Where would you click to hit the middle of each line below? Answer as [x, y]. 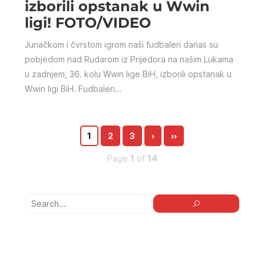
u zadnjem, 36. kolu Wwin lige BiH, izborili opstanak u [128, 74]
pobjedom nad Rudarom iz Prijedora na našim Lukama [129, 60]
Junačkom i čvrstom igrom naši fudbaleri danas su [121, 45]
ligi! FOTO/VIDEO [88, 23]
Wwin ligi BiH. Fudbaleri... [73, 89]
